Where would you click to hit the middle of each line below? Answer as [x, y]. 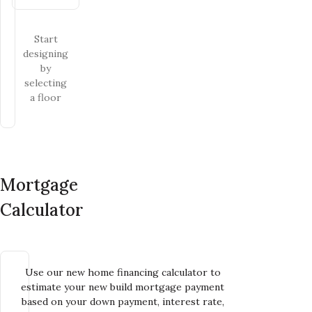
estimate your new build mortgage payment [123, 287]
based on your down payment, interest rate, [123, 301]
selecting [46, 83]
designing [46, 53]
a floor [46, 97]
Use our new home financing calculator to [123, 272]
